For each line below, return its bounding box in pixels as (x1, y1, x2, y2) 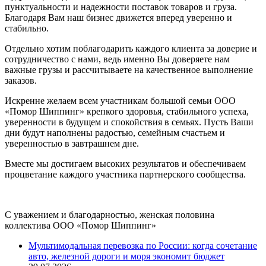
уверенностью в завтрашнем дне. (5, 138, 139, 148)
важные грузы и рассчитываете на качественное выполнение (5, 64, 253, 75)
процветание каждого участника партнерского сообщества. (5, 169, 246, 179)
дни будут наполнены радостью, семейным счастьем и (5, 127, 225, 138)
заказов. (5, 75, 37, 85)
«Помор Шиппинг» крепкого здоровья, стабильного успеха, (5, 106, 249, 116)
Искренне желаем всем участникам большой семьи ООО (5, 95, 236, 106)
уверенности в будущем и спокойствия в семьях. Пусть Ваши (5, 116, 254, 127)
